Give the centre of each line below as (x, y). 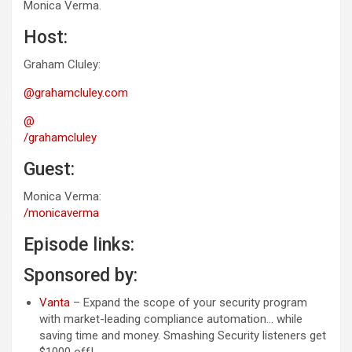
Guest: (49, 170)
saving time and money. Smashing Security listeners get (183, 336)
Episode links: (79, 245)
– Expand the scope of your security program (189, 303)
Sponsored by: (81, 276)
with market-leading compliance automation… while (171, 319)
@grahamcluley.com (76, 93)
